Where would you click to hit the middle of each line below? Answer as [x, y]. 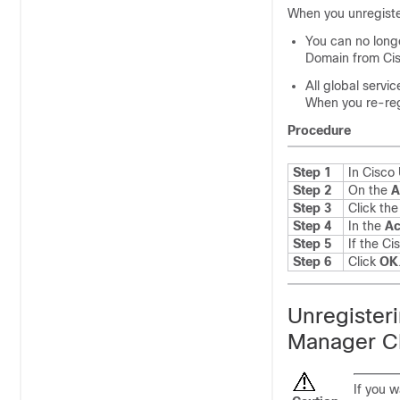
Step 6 [312, 262]
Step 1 [312, 172]
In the [367, 226]
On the [370, 190]
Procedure [319, 130]
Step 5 [312, 244]
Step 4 [312, 226]
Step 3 [312, 208]
